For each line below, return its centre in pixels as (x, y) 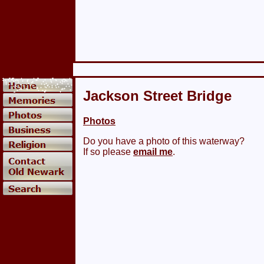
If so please (108, 151)
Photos (99, 121)
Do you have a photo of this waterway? (164, 141)
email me (153, 151)
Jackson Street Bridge (157, 96)
